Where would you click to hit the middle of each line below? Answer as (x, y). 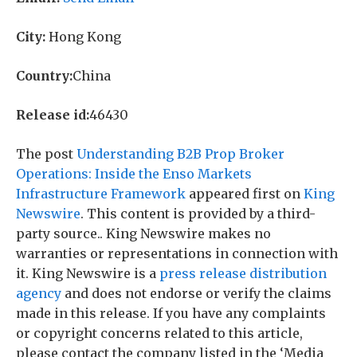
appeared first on (245, 194)
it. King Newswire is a (88, 273)
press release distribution (243, 273)
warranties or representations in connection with (177, 253)
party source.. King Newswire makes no (143, 233)
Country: (44, 76)
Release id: (53, 115)
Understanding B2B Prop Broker (180, 154)
